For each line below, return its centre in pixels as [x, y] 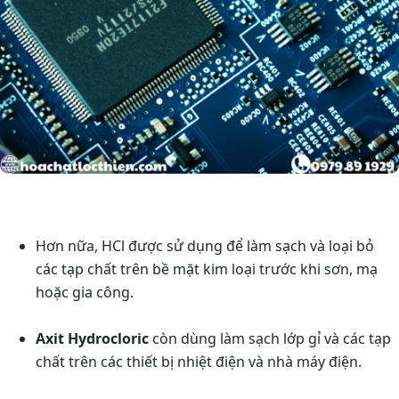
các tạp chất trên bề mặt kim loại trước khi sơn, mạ [207, 269]
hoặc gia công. [85, 292]
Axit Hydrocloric [92, 338]
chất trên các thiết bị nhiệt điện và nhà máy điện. [199, 361]
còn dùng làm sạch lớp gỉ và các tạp [270, 338]
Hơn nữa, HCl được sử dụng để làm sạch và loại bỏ [205, 245]
